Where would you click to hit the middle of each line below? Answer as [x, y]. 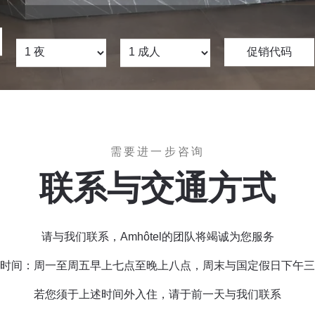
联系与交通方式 [157, 188]
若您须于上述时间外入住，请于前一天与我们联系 [157, 295]
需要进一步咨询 [157, 151]
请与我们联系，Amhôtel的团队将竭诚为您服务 [157, 237]
